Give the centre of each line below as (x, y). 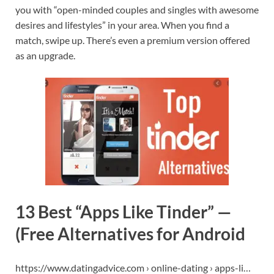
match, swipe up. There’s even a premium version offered (133, 40)
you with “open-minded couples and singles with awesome (137, 10)
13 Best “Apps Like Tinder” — (124, 212)
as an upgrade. (45, 56)
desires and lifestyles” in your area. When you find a (122, 25)
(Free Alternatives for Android (130, 234)
